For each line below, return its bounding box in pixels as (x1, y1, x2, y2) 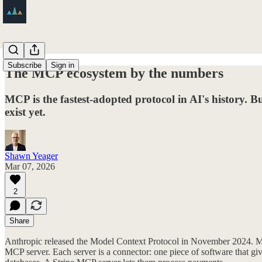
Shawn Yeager (5, 150, 58, 161)
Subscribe (8, 61, 42, 70)
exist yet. (5, 105, 46, 118)
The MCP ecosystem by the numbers (5, 65, 223, 81)
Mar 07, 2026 (5, 161, 55, 171)
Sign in (51, 61, 74, 70)
